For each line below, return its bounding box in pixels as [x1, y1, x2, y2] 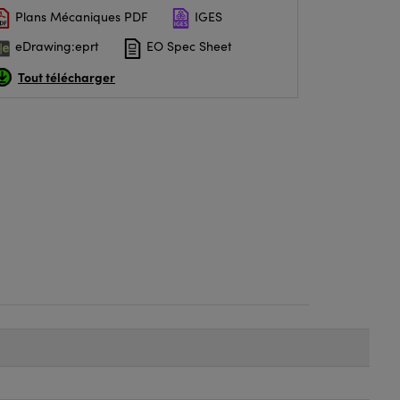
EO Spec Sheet [143, 37, 232, 55]
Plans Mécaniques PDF [12, 8, 147, 26]
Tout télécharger [18, 67, 115, 86]
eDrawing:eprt [12, 37, 99, 55]
